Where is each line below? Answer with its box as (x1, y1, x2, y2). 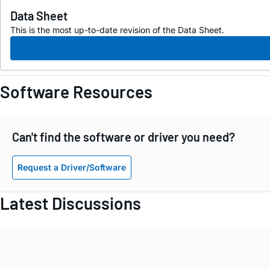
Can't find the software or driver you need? (12, 130, 235, 145)
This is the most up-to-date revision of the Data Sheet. (10, 25, 224, 36)
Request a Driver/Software (17, 162, 126, 172)
